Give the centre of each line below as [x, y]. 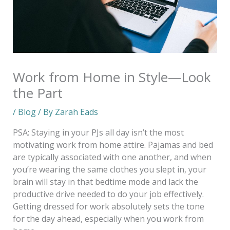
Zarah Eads [76, 112]
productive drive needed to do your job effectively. [108, 194]
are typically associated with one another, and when [112, 157]
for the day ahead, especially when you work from [108, 219]
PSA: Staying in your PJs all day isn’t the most [98, 133]
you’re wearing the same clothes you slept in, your [109, 170]
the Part [37, 93]
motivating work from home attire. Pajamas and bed [113, 145]
